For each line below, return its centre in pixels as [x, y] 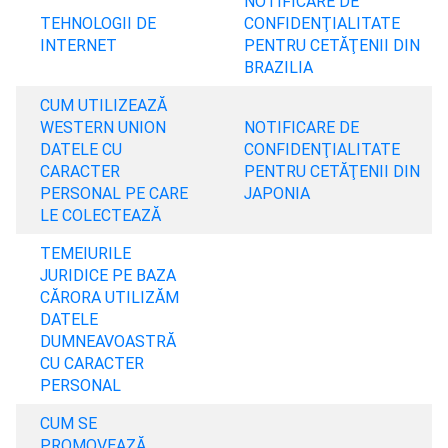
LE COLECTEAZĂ [100, 215]
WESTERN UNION [103, 127]
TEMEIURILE [85, 253]
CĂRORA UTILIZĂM [109, 297]
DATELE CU [81, 149]
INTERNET [78, 45]
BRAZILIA [278, 67]
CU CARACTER [92, 363]
